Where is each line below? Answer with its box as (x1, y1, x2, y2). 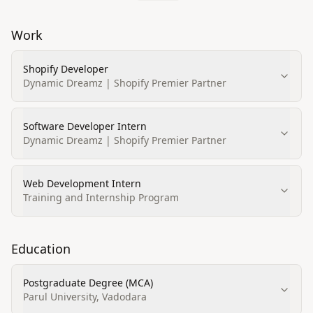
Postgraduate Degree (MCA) (23, 276, 153, 289)
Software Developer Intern (23, 119, 147, 133)
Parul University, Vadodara (23, 290, 147, 303)
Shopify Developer (23, 62, 108, 75)
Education (11, 240, 71, 257)
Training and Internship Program (23, 191, 179, 204)
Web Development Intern (23, 177, 141, 190)
